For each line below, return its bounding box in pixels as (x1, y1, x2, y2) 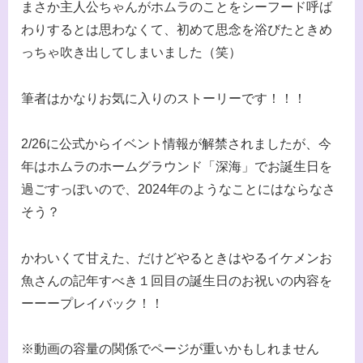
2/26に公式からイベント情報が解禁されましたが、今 (21, 137, 331, 152)
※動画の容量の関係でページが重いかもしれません (21, 342, 319, 357)
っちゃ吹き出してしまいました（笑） (21, 45, 241, 59)
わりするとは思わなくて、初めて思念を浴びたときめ (21, 22, 332, 36)
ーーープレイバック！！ (21, 297, 164, 311)
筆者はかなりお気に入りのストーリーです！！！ (21, 91, 306, 105)
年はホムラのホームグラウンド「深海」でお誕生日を (21, 160, 332, 174)
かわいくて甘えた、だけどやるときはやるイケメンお (21, 251, 332, 266)
